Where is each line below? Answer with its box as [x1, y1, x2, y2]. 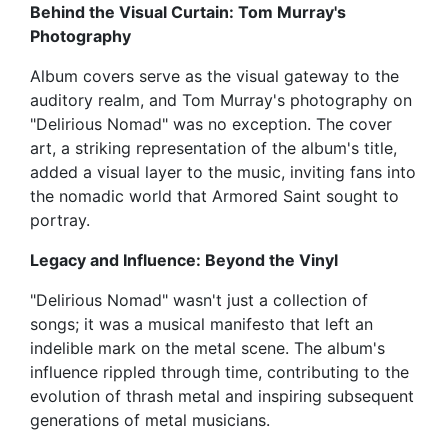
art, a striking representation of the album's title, [30, 138, 397, 159]
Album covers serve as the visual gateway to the [30, 66, 399, 87]
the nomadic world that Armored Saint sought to [30, 186, 399, 207]
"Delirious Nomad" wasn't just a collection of [30, 290, 368, 311]
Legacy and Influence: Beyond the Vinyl [30, 250, 338, 271]
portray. [30, 210, 90, 231]
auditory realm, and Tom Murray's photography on [30, 90, 412, 111]
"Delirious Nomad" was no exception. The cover [30, 114, 392, 135]
